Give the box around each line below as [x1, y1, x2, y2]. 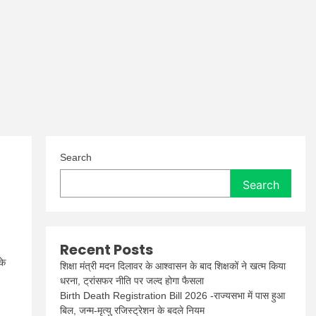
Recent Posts [60, 240, 154, 260]
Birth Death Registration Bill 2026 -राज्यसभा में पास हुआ [60, 290, 286, 301]
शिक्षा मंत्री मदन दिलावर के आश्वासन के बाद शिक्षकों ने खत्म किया [60, 260, 286, 272]
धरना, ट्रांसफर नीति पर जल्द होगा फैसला [60, 275, 205, 286]
